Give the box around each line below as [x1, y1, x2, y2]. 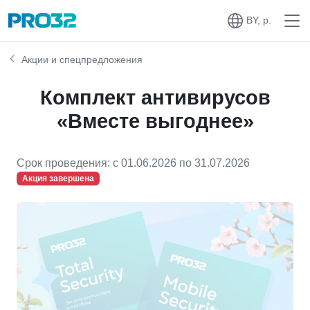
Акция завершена [21, 174, 94, 184]
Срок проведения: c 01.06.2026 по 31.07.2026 [17, 157, 250, 169]
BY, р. [246, 15, 271, 26]
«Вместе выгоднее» [56, 110, 254, 132]
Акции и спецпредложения [19, 54, 143, 65]
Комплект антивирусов [39, 86, 271, 109]
